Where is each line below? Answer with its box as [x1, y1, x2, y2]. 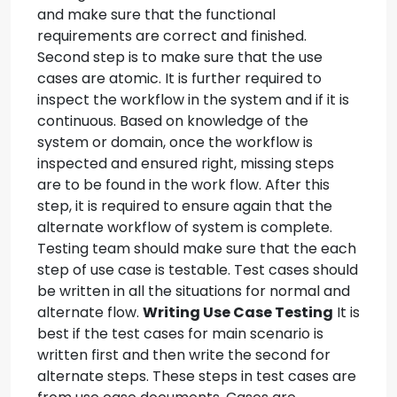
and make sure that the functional [37, 4, 276, 25]
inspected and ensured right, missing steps [37, 153, 334, 174]
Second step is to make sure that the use [37, 47, 323, 67]
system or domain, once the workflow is [37, 132, 313, 152]
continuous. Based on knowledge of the [37, 111, 308, 131]
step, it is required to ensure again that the [37, 196, 332, 216]
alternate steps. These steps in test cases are [37, 366, 356, 386]
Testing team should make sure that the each [37, 238, 356, 259]
